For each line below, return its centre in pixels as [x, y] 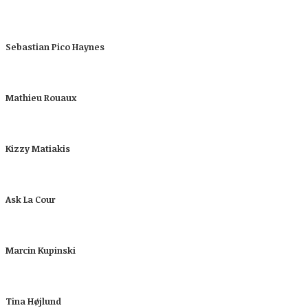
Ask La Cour [30, 199]
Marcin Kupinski [41, 250]
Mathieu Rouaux [41, 98]
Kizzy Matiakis [38, 148]
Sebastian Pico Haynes [55, 47]
